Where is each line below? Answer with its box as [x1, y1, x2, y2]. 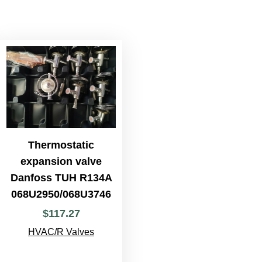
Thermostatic [28, 139, 94, 151]
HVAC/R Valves [28, 227, 94, 237]
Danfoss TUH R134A [10, 172, 112, 184]
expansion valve [20, 156, 102, 168]
